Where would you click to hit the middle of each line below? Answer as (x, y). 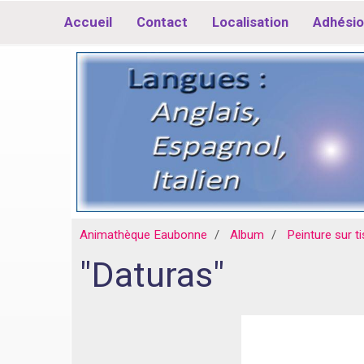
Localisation (250, 22)
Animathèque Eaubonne (143, 235)
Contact (162, 22)
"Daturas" (152, 275)
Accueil (88, 22)
